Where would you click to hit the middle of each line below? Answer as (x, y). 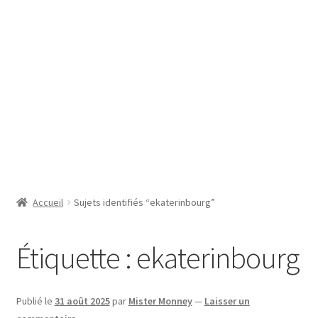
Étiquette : (76, 258)
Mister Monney (160, 301)
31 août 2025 (82, 301)
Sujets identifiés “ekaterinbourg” (145, 203)
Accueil (48, 203)
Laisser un (227, 301)
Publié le (35, 301)
